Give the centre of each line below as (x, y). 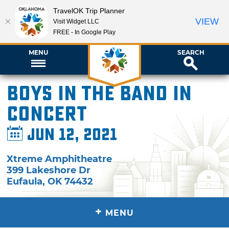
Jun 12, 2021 (70, 135)
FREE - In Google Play (84, 32)
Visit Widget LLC (76, 21)
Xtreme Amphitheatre (60, 159)
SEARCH (191, 52)
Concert (47, 114)
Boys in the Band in (99, 94)
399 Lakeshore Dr (49, 170)
